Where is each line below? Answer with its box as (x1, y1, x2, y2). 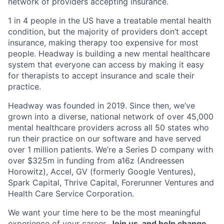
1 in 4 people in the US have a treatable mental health (8, 15, 211, 25)
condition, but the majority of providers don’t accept (8, 26, 207, 36)
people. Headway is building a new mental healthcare (8, 48, 210, 58)
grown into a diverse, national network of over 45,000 (8, 111, 213, 121)
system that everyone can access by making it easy (8, 59, 204, 69)
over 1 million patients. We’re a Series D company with (8, 144, 213, 154)
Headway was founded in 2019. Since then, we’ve (8, 100, 195, 110)
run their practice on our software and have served (8, 133, 201, 143)
